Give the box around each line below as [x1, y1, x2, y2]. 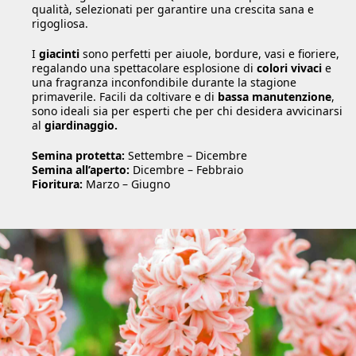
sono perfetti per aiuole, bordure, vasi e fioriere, [79, 45, 339, 61]
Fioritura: [32, 176, 83, 192]
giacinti [39, 45, 79, 61]
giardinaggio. [44, 117, 118, 133]
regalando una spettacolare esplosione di [32, 60, 257, 75]
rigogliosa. [32, 15, 88, 31]
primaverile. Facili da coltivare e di [32, 88, 218, 104]
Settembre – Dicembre [125, 147, 247, 163]
